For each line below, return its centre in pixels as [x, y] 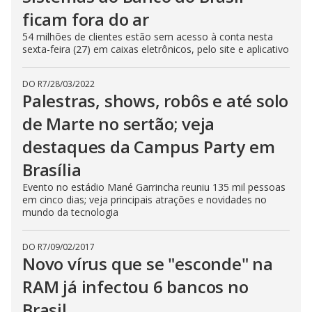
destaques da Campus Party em [149, 146]
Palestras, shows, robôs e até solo [156, 100]
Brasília [52, 169]
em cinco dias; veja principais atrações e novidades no [145, 199]
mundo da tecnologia [70, 212]
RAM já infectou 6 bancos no [135, 286]
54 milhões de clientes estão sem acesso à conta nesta [148, 36]
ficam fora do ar [86, 19]
